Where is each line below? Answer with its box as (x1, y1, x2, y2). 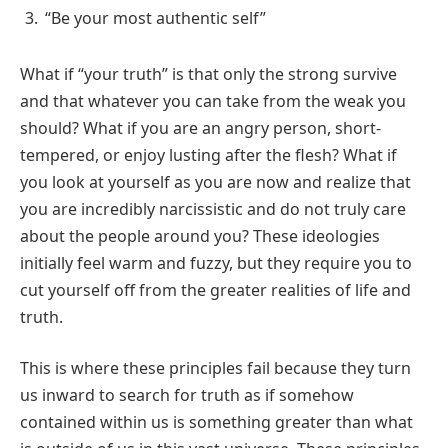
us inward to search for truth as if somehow (20, 384, 354, 407)
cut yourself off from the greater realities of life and (20, 278, 411, 301)
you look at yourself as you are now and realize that (20, 170, 411, 193)
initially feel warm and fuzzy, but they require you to (20, 251, 412, 274)
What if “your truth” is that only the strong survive (20, 62, 397, 85)
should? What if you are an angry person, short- (20, 116, 381, 139)
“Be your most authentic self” (45, 6, 266, 29)
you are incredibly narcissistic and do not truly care (20, 197, 406, 220)
